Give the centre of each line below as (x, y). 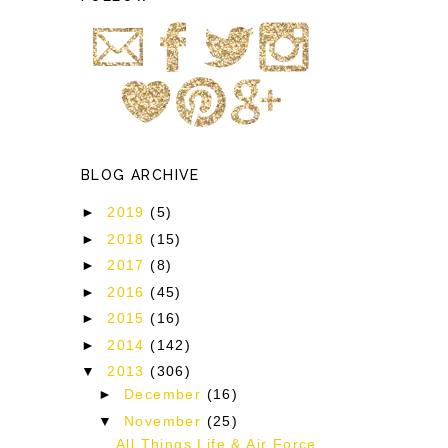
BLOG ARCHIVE (140, 174)
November (165, 420)
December (165, 394)
